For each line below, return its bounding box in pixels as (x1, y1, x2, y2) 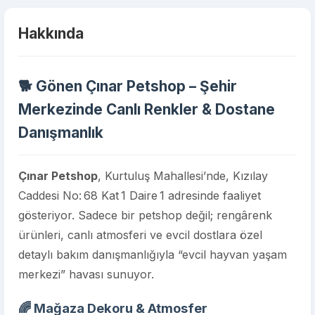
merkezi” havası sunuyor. (18, 267, 154, 281)
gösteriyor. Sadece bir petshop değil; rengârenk (18, 208, 272, 222)
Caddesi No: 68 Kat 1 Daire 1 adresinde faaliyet (18, 188, 261, 202)
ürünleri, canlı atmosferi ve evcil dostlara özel (18, 228, 262, 242)
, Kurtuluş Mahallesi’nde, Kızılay (98, 169, 268, 183)
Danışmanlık (18, 124, 103, 141)
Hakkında (18, 25, 84, 42)
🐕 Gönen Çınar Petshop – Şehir (18, 77, 237, 95)
